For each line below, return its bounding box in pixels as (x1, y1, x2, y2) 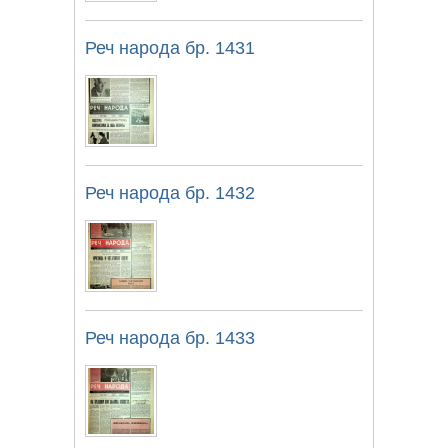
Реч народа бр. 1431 (85, 37, 255, 58)
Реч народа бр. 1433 (85, 327, 255, 348)
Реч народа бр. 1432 (85, 182, 255, 203)
